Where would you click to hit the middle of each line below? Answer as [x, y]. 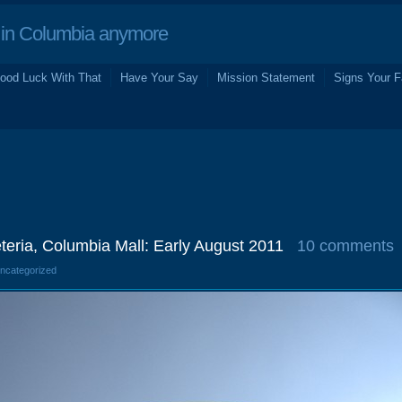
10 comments [345, 246]
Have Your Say [159, 78]
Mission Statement [266, 78]
